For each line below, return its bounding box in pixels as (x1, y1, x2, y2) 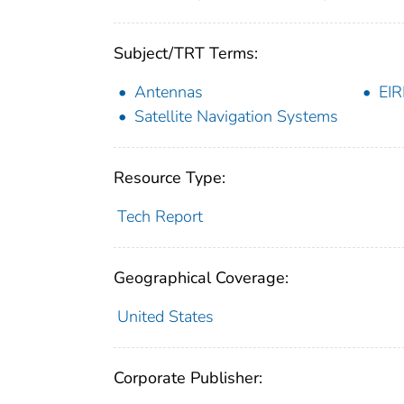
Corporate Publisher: (114, 366, 262, 389)
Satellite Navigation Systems (134, 105, 338, 127)
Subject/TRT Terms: (114, 41, 258, 64)
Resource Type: (114, 166, 225, 188)
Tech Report (116, 205, 203, 227)
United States (116, 305, 214, 327)
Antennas (134, 80, 203, 103)
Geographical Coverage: (114, 266, 289, 289)
